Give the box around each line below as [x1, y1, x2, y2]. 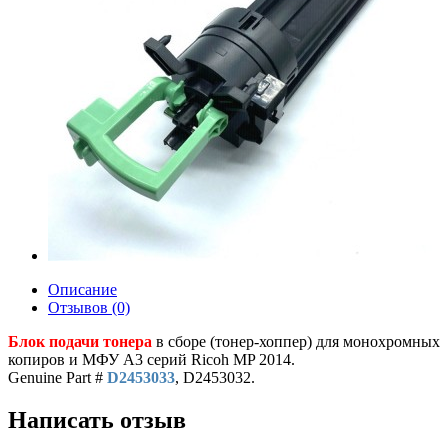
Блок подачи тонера [8, 333, 152, 350]
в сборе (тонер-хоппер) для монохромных [152, 333, 440, 350]
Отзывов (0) [48, 299, 130, 316]
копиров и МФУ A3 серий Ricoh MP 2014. [8, 351, 295, 368]
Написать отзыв [8, 406, 186, 433]
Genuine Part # [8, 369, 107, 386]
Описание [48, 281, 117, 298]
